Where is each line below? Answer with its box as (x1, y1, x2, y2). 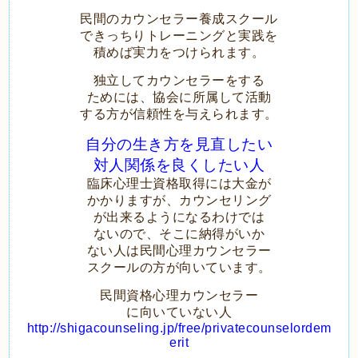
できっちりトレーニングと (80, 28, 239, 42)
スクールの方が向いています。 (86, 260, 272, 274)
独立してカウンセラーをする (93, 73, 265, 87)
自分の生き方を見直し (86, 135, 241, 153)
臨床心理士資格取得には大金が (86, 176, 272, 190)
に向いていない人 (126, 304, 232, 319)
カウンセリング (179, 193, 272, 207)
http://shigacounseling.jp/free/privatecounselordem (26, 320, 332, 335)
